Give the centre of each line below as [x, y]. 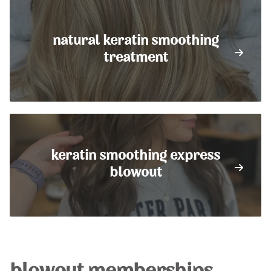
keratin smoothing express [135, 156]
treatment [135, 58]
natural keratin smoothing [135, 41]
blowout [135, 173]
